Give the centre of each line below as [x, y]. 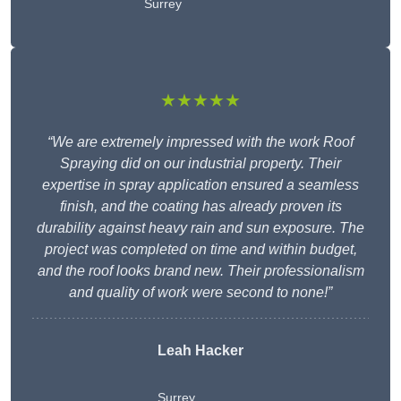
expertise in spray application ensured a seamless [200, 185]
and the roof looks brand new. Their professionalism [200, 271]
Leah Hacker [200, 351]
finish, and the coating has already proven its [200, 207]
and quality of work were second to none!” [200, 293]
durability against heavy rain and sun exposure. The [200, 228]
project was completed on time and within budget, [200, 250]
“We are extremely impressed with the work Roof [200, 142]
